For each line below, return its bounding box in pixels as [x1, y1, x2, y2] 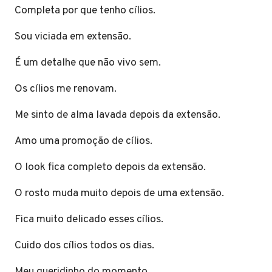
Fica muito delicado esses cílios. [15, 212, 168, 226]
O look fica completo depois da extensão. [15, 160, 211, 174]
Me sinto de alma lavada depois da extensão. [15, 107, 225, 122]
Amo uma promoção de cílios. [15, 134, 157, 148]
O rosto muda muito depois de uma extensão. [15, 186, 229, 200]
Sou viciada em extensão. [15, 29, 136, 44]
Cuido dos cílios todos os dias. [15, 238, 159, 253]
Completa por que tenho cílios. [15, 3, 160, 18]
